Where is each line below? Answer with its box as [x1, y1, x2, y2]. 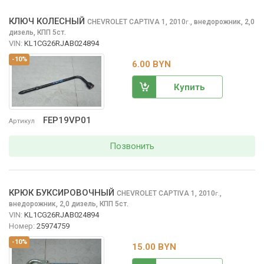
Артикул [9, 117, 35, 126]
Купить [173, 81, 205, 93]
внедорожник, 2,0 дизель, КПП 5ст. [9, 200, 128, 209]
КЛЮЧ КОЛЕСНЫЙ [9, 16, 85, 27]
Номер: [9, 222, 35, 231]
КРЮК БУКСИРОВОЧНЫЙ [9, 187, 114, 199]
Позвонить [110, 141, 154, 151]
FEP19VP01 [43, 115, 91, 126]
